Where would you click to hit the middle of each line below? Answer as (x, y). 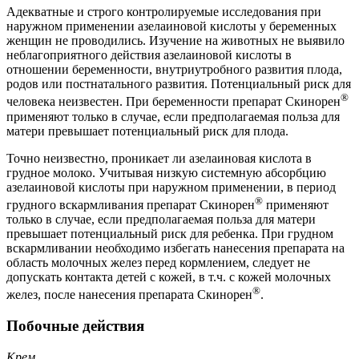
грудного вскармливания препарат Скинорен (131, 205)
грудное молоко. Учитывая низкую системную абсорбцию (166, 172)
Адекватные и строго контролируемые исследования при (164, 12)
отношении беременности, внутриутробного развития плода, (174, 70)
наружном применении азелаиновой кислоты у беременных (171, 26)
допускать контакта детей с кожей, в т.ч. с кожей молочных (169, 277)
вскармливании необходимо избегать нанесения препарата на (175, 248)
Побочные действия (75, 326)
